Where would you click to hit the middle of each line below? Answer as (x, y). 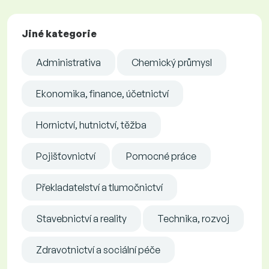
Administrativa (68, 62)
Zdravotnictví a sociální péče (98, 249)
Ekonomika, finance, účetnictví (102, 93)
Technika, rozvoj (193, 218)
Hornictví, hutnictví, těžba (91, 125)
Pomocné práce (161, 156)
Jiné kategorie (59, 33)
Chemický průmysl (172, 62)
